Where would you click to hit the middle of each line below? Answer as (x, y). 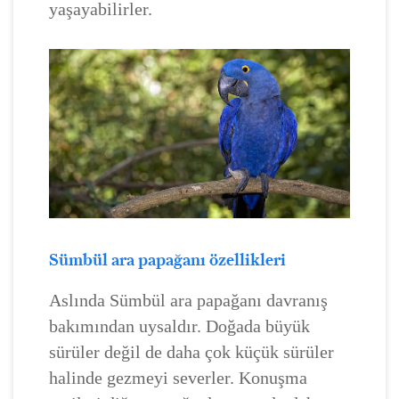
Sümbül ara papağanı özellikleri (167, 261)
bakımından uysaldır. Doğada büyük (179, 326)
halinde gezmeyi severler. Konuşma (178, 378)
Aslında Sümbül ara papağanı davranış (188, 301)
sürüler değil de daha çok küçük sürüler (191, 352)
